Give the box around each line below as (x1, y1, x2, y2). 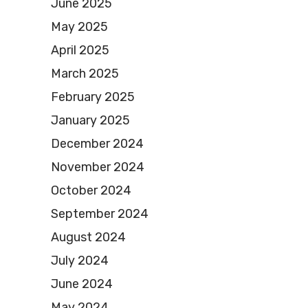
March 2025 (51, 66, 119, 82)
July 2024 (51, 253, 109, 269)
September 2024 (51, 206, 148, 222)
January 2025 (51, 113, 130, 129)
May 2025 (51, 19, 108, 35)
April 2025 (51, 43, 109, 58)
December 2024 (51, 136, 144, 152)
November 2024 (51, 159, 144, 175)
